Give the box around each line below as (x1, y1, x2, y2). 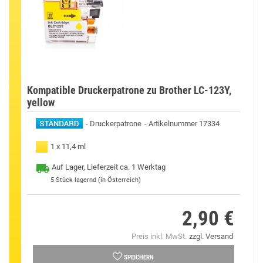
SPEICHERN (124, 253, 154, 261)
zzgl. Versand (188, 231, 233, 241)
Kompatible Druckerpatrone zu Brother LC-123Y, (27, 83, 231, 96)
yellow (27, 96, 55, 109)
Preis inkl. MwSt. (131, 231, 187, 241)
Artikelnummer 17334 (149, 119, 220, 128)
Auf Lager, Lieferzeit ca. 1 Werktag (52, 162, 166, 171)
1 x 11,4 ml (50, 141, 86, 151)
